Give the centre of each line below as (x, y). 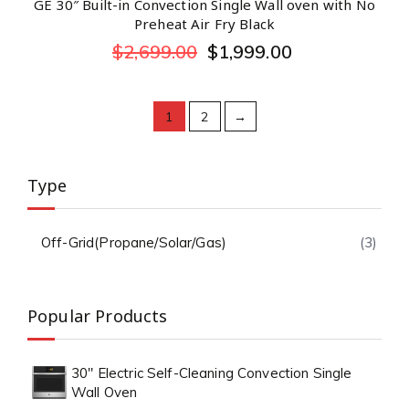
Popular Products (98, 316)
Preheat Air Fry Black (204, 24)
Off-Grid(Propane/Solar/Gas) (134, 242)
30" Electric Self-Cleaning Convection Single (212, 373)
